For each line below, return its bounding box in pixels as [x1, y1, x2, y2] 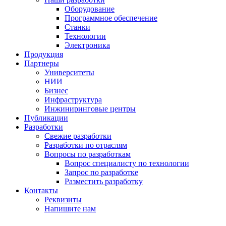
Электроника [65, 41, 110, 50]
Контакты [24, 186, 58, 195]
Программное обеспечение [65, 14, 157, 23]
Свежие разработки [44, 132, 111, 141]
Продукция [24, 50, 63, 59]
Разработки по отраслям [44, 141, 127, 150]
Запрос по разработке [65, 168, 138, 177]
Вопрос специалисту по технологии [65, 159, 189, 168]
